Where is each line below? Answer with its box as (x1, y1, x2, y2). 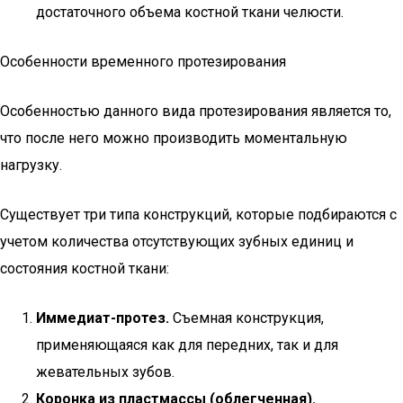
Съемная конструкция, (169, 309, 324, 327)
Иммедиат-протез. (36, 309, 169, 327)
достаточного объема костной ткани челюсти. (36, 4, 344, 21)
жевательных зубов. (36, 363, 175, 381)
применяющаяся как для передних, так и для (36, 336, 338, 354)
